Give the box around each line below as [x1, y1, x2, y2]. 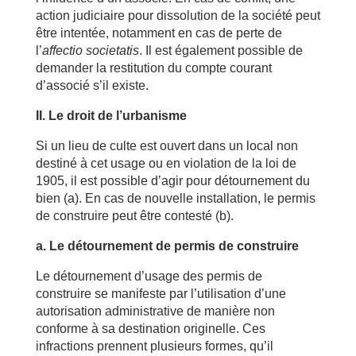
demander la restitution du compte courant [35, 61, 272, 75]
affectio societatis [41, 44, 139, 57]
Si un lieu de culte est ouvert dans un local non [35, 139, 298, 153]
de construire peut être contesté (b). [35, 209, 234, 222]
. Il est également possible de [138, 44, 303, 57]
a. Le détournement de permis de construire [35, 239, 299, 253]
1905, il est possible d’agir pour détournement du [35, 174, 310, 188]
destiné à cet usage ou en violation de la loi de [35, 157, 296, 170]
